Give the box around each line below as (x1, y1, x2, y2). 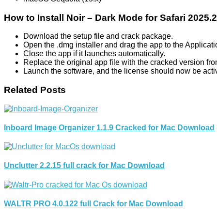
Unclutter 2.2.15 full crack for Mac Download (4, 161, 165, 170)
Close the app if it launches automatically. (23, 49, 165, 58)
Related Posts (4, 84, 66, 95)
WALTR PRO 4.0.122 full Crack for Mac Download (4, 200, 183, 208)
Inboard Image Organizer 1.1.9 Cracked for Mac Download (4, 123, 215, 132)
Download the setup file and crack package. (23, 32, 173, 41)
